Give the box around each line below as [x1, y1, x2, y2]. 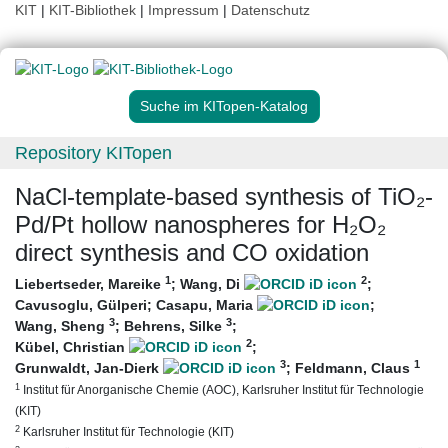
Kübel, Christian [15, 339, 129, 356]
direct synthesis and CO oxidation [15, 239, 369, 267]
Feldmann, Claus [295, 360, 414, 377]
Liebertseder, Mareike [15, 276, 165, 293]
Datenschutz [231, 2, 310, 18]
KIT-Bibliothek [49, 2, 140, 18]
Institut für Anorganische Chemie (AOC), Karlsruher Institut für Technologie [20, 383, 424, 397]
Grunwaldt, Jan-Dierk [15, 360, 163, 377]
